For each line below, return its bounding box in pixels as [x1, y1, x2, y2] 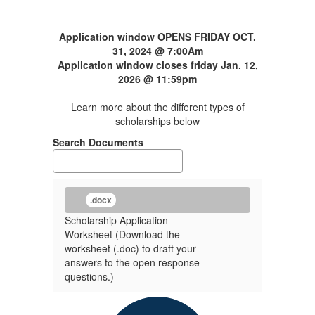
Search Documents [53, 135, 143, 149]
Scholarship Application [65, 213, 168, 227]
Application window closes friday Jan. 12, [57, 58, 258, 72]
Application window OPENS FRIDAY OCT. [59, 30, 256, 44]
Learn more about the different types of [70, 100, 245, 114]
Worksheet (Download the [65, 227, 180, 241]
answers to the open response [65, 255, 200, 269]
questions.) [65, 269, 114, 283]
